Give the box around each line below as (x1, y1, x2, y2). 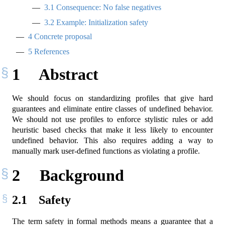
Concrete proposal (32, 32, 92, 41)
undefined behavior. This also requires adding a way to (12, 136, 213, 145)
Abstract (35, 65, 98, 83)
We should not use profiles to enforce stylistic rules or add (12, 115, 213, 124)
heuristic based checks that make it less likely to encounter (12, 126, 213, 135)
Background (35, 166, 124, 184)
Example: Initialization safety (54, 18, 148, 27)
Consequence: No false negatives (54, 3, 161, 12)
